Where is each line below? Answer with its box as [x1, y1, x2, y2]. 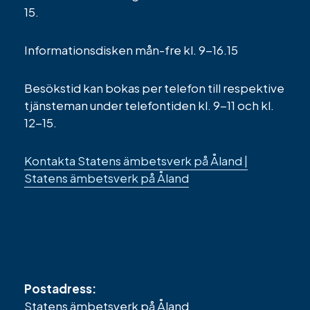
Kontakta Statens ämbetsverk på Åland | [24, 152, 248, 168]
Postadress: [24, 280, 96, 296]
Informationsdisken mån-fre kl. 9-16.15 [24, 42, 238, 57]
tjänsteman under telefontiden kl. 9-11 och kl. [24, 97, 274, 113]
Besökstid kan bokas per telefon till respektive [24, 80, 284, 95]
